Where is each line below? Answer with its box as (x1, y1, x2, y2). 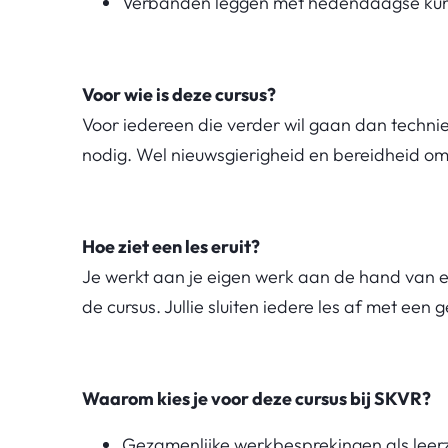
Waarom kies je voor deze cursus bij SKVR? (82, 386, 431, 410)
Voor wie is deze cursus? (82, 82, 276, 106)
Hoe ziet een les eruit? (82, 234, 260, 258)
